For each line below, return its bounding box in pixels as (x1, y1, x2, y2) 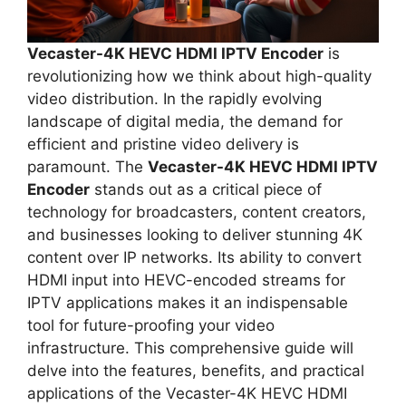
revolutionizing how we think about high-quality (27, 66, 372, 85)
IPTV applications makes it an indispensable (27, 293, 348, 312)
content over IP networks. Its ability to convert (27, 247, 362, 266)
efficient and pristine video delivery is (27, 134, 299, 153)
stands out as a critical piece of (90, 179, 322, 198)
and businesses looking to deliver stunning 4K (27, 225, 362, 244)
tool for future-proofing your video (27, 315, 275, 334)
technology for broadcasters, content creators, (27, 202, 366, 221)
